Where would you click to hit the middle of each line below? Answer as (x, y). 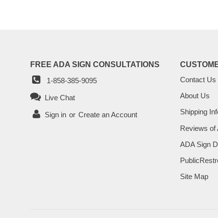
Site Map (194, 177)
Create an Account (108, 114)
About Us (195, 96)
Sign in (55, 114)
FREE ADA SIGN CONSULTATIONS (95, 64)
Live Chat (58, 97)
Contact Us (198, 79)
